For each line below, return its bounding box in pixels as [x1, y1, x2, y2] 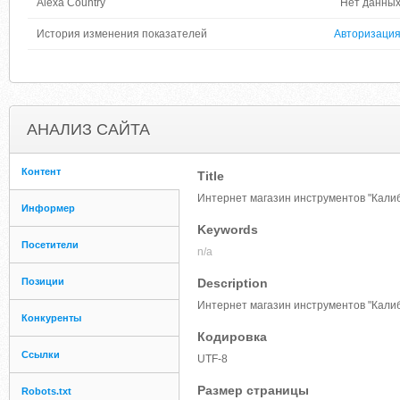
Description [197, 276, 268, 290]
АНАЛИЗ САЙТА [27, 121, 150, 138]
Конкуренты [21, 312, 81, 323]
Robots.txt [21, 386, 71, 396]
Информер [21, 203, 75, 213]
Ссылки [21, 349, 60, 360]
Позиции [21, 276, 64, 287]
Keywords [197, 222, 258, 237]
